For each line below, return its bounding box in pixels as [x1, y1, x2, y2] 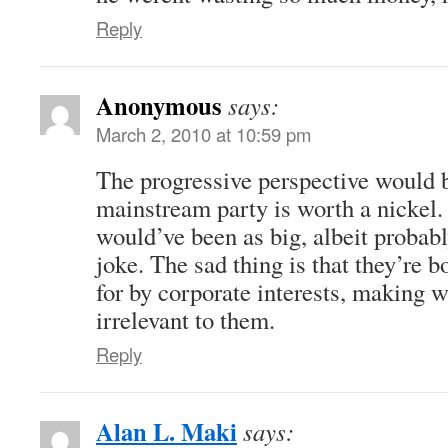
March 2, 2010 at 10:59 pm [96, 120, 311, 147]
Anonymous [96, 86, 222, 123]
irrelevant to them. [96, 302, 275, 336]
